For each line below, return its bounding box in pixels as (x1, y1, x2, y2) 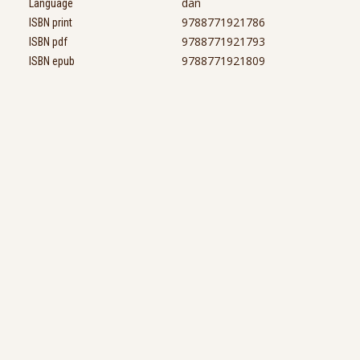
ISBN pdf (29, 35, 67, 48)
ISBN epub (29, 54, 75, 67)
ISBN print (29, 15, 72, 29)
